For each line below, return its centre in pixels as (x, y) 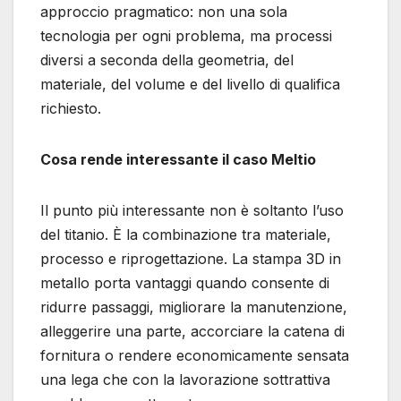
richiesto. (71, 108)
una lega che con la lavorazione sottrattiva (185, 379)
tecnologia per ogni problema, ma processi (186, 35)
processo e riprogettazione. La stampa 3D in (191, 258)
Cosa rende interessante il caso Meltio (178, 159)
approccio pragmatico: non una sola (164, 11)
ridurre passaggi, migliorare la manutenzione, (194, 307)
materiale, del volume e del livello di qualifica (190, 84)
